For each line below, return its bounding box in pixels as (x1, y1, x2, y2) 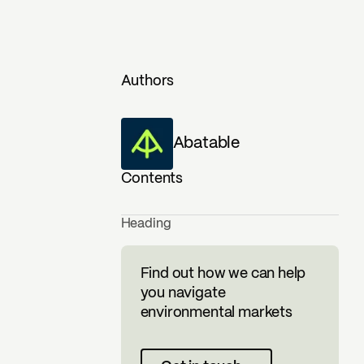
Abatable (172, 136, 240, 152)
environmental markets (140, 305, 292, 320)
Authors (120, 75, 175, 89)
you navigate (140, 286, 226, 301)
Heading (120, 217, 171, 230)
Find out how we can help (140, 266, 306, 281)
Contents (120, 171, 184, 186)
